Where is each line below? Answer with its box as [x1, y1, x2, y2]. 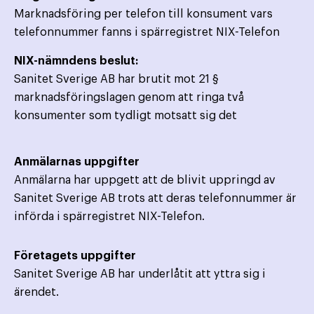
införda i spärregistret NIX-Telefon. [14, 211, 205, 223]
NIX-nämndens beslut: [14, 55, 138, 67]
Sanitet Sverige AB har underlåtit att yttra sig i [14, 268, 266, 280]
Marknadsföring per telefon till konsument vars [14, 8, 273, 20]
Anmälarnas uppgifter [14, 156, 139, 168]
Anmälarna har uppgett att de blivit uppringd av [14, 175, 275, 186]
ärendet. [14, 287, 59, 299]
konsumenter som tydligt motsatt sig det [14, 110, 237, 122]
